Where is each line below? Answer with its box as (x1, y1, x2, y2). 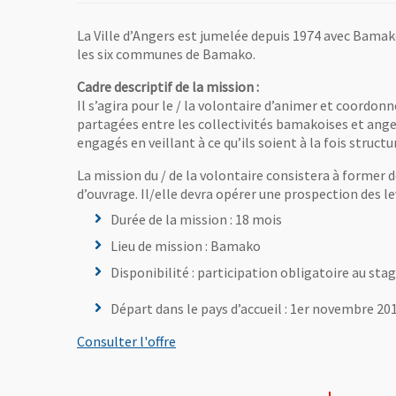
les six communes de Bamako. (77, 45, 255, 64)
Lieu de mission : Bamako (110, 237, 261, 255)
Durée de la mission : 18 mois (110, 210, 282, 229)
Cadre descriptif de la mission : (77, 78, 259, 96)
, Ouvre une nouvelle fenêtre (175, 331, 345, 349)
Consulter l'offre (77, 331, 176, 350)
